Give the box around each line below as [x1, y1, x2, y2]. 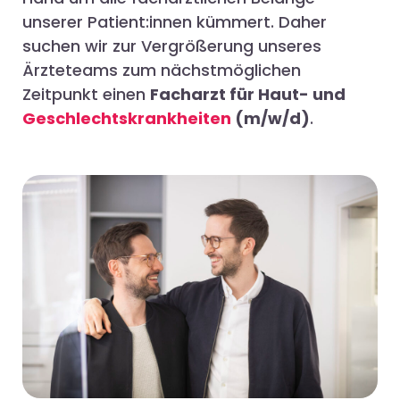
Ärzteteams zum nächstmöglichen [22, 59, 301, 82]
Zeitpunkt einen [22, 83, 150, 106]
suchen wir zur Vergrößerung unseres [22, 35, 321, 58]
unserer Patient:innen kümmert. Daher [22, 11, 327, 34]
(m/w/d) [231, 107, 310, 130]
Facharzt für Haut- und [150, 83, 346, 106]
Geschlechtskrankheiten [22, 107, 231, 130]
